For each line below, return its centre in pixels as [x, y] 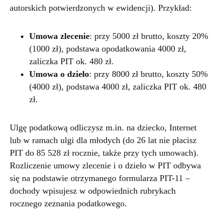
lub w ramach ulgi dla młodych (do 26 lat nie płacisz [103, 140]
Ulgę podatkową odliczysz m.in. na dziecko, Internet [103, 128]
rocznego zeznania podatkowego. [68, 204]
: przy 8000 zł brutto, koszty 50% [148, 74]
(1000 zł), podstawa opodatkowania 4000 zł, [108, 49]
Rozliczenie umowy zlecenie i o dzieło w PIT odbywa [105, 166]
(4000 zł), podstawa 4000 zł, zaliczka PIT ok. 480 [118, 87]
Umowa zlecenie [59, 36]
